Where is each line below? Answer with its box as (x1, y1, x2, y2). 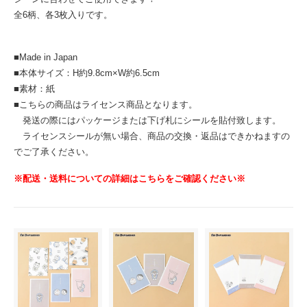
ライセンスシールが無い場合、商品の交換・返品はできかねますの (14, 130, 290, 141)
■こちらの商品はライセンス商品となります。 (14, 99, 197, 110)
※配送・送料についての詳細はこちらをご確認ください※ (14, 173, 245, 184)
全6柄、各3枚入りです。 (14, 9, 112, 20)
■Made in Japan (14, 51, 77, 62)
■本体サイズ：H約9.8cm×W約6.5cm (14, 67, 160, 78)
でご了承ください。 (14, 146, 94, 157)
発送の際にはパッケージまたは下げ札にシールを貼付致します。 (14, 114, 281, 125)
